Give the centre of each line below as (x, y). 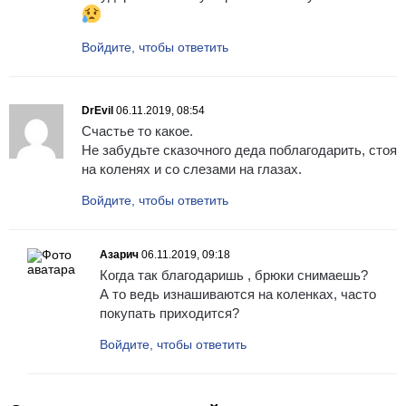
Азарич (119, 255)
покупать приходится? (169, 314)
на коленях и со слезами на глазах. (192, 169)
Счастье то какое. (137, 131)
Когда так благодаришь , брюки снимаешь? (234, 275)
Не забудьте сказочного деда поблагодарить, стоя (239, 150)
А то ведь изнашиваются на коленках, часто (238, 295)
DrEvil (97, 111)
